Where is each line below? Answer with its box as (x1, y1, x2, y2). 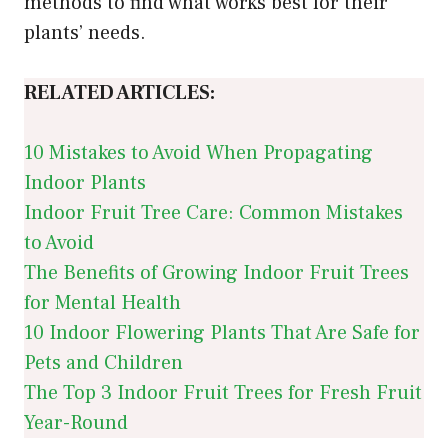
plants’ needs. (24, 19, 146, 46)
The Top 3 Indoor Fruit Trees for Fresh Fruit (24, 379, 422, 406)
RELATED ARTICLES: (24, 79, 215, 106)
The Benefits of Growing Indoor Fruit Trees (24, 259, 409, 286)
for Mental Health (24, 289, 181, 316)
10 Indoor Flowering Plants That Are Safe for (24, 319, 420, 346)
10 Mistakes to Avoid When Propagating (24, 139, 373, 166)
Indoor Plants (24, 169, 146, 196)
